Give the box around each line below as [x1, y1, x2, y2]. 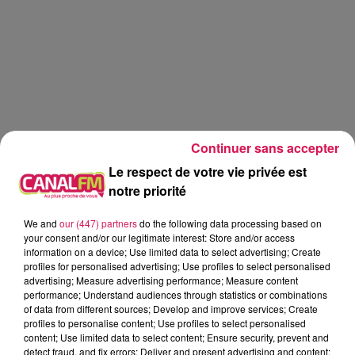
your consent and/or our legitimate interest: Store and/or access [24, 230, 295, 244]
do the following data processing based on [137, 216, 322, 230]
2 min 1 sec [292, 325, 347, 338]
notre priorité [108, 181, 186, 200]
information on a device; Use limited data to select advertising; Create [24, 244, 321, 258]
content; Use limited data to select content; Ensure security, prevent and [24, 330, 329, 344]
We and [24, 216, 59, 230]
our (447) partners [59, 216, 137, 230]
